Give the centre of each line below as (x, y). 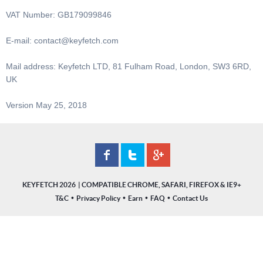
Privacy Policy (98, 198)
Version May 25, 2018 (46, 105)
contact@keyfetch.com (76, 41)
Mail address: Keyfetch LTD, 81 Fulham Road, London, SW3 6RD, (129, 66)
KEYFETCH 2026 (49, 185)
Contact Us (190, 198)
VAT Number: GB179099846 (59, 15)
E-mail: (20, 41)
